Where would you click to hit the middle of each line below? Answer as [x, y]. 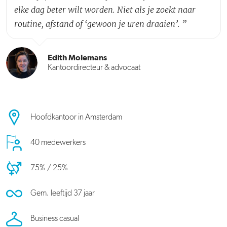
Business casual [55, 219]
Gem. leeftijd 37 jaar [63, 193]
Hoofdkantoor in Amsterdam [76, 117]
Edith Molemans [77, 58]
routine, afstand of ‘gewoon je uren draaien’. [97, 24]
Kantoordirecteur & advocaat [94, 68]
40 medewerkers [58, 143]
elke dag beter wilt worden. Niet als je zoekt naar [105, 9]
